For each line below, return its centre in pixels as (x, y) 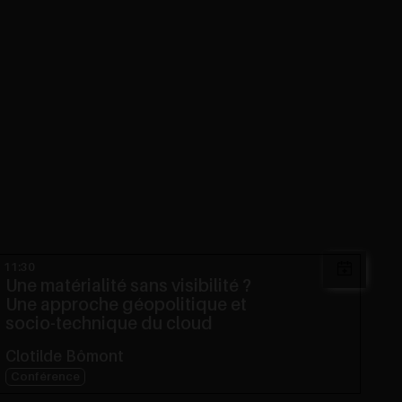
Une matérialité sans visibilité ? (135, 286)
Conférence (50, 377)
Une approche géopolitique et (127, 305)
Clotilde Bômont (65, 357)
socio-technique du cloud (109, 324)
